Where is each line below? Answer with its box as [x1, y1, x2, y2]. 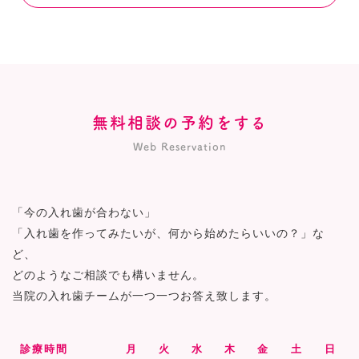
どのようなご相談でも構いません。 [12, 268, 204, 281]
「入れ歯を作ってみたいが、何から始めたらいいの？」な [12, 226, 325, 240]
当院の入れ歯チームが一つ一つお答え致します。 [12, 288, 276, 302]
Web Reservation [133, 142, 226, 152]
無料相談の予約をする [91, 115, 268, 131]
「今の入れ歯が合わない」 [12, 205, 156, 219]
